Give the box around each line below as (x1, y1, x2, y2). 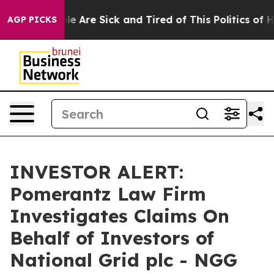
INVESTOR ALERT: (10, 160, 183, 183)
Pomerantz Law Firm (10, 182, 206, 206)
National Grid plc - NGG (10, 248, 237, 272)
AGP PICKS (7, 14, 57, 25)
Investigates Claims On (10, 204, 229, 228)
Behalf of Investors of (10, 226, 214, 250)
